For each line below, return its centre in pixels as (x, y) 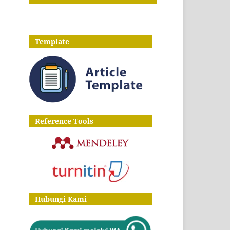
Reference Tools (61, 121)
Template (49, 41)
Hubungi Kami (58, 199)
